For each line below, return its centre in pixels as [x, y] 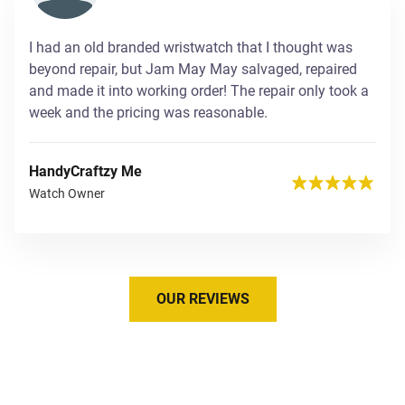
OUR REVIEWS [202, 298]
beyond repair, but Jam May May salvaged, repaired [193, 69]
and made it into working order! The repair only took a [199, 90]
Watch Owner [67, 193]
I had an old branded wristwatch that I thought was [191, 47]
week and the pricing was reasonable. [148, 112]
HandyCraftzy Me [85, 171]
